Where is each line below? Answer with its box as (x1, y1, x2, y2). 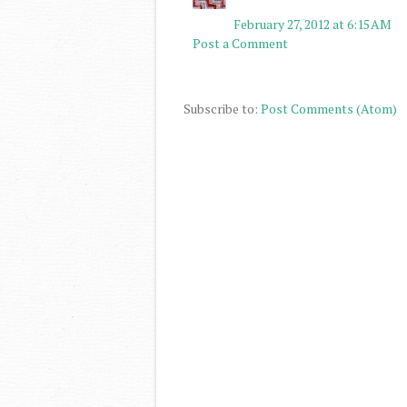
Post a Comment (193, 34, 288, 52)
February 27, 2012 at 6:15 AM (233, 15, 392, 33)
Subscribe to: (184, 99, 261, 117)
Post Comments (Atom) (261, 99, 397, 117)
